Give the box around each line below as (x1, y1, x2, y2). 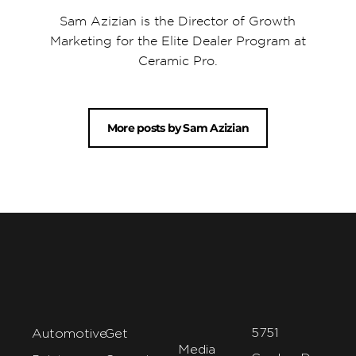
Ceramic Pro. (137, 54, 218, 68)
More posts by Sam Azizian (106, 121, 250, 136)
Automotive (32, 326, 107, 340)
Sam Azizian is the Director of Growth (60, 14, 296, 29)
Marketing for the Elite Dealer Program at (49, 34, 306, 48)
